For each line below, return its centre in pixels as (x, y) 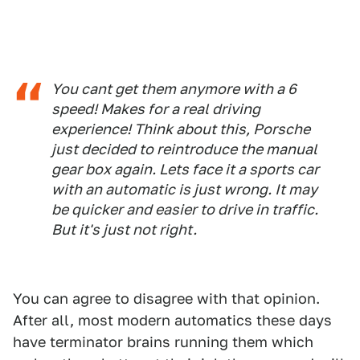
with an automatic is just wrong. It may (184, 189)
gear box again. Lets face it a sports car (185, 169)
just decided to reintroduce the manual (184, 149)
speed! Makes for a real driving (156, 108)
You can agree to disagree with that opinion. (166, 298)
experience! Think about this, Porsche (181, 129)
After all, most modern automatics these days (172, 320)
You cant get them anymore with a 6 (174, 88)
